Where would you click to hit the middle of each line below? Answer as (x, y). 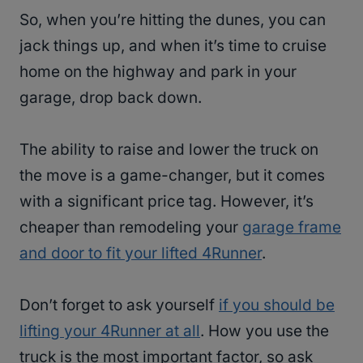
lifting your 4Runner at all (110, 331)
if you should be (277, 305)
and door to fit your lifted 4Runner (141, 254)
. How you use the (265, 331)
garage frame (292, 228)
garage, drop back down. (113, 98)
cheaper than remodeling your (131, 228)
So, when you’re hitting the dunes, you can (173, 20)
